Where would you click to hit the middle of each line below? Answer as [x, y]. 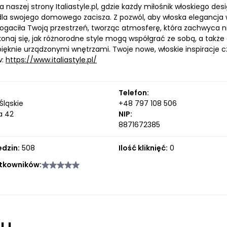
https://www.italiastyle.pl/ [51, 60]
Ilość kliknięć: [143, 148]
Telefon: [134, 93]
